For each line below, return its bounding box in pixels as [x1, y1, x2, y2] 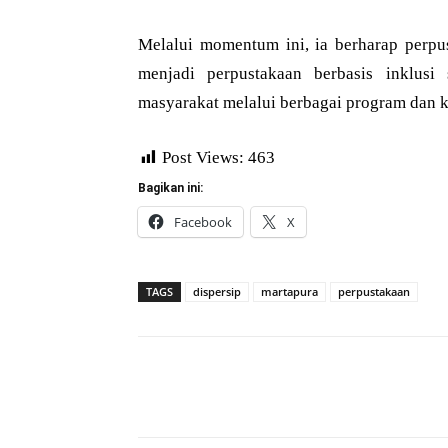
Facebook [174, 213, 232, 232]
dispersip [193, 284, 241, 300]
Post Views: [162, 148, 244, 168]
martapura [261, 284, 318, 300]
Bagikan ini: [138, 181, 203, 196]
